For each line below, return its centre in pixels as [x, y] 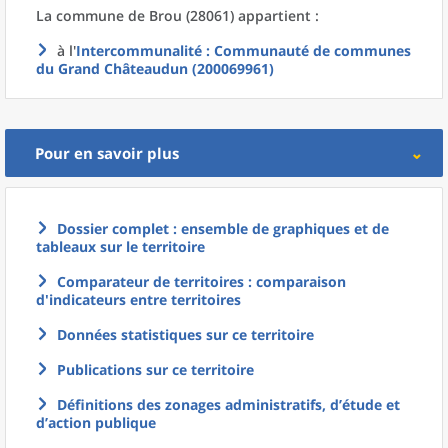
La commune [82, 15]
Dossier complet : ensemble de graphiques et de [223, 228]
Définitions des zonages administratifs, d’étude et [228, 404]
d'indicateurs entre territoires [138, 299]
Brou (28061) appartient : [234, 15]
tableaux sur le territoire [120, 246]
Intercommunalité [139, 50]
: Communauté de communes [306, 50]
